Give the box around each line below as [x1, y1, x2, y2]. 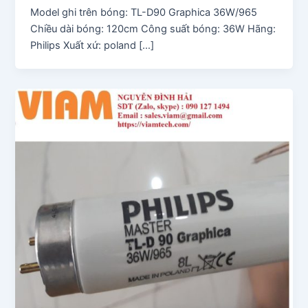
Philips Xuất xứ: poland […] [30, 38, 155, 52]
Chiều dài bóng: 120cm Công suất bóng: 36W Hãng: [30, 22, 276, 35]
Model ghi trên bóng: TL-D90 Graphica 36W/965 [30, 5, 258, 19]
